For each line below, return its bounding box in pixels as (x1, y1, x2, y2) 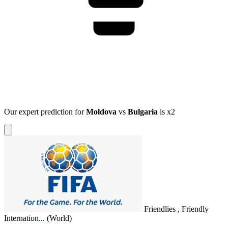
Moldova (86, 107, 117, 116)
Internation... (4, 214, 45, 222)
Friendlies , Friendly (144, 205, 209, 213)
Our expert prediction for (4, 107, 86, 116)
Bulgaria (128, 107, 158, 116)
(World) (47, 214, 72, 222)
